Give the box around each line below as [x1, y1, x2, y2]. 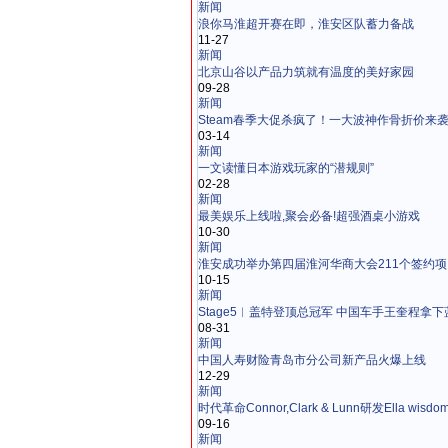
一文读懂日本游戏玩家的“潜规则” [198, 161, 374, 175]
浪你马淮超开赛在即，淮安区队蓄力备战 [198, 17, 414, 31]
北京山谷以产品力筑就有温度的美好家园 [198, 65, 414, 79]
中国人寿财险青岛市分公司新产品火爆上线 [198, 353, 426, 367]
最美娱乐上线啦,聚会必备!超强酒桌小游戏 [198, 209, 420, 223]
